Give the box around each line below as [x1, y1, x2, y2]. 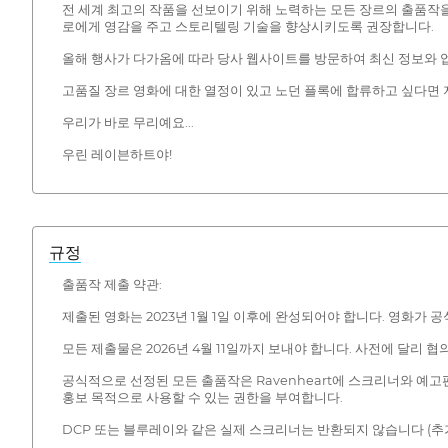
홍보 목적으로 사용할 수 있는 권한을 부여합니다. [61, 389, 343, 405]
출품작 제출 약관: [61, 276, 162, 292]
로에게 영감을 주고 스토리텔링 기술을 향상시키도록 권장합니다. [61, 19, 434, 35]
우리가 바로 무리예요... [61, 115, 194, 131]
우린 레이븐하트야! [61, 147, 172, 163]
